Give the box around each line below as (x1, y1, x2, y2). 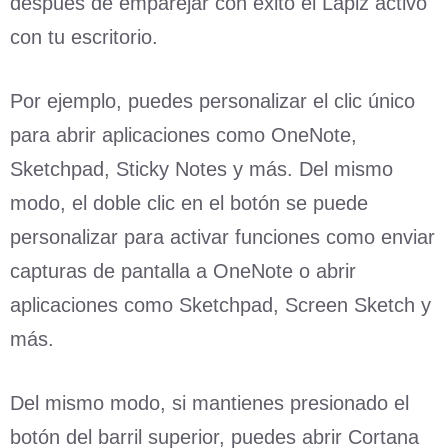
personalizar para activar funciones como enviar (10, 225, 435, 248)
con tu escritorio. (10, 25, 158, 48)
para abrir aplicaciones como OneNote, (10, 123, 357, 146)
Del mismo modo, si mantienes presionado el (10, 391, 409, 414)
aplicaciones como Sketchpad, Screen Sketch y (10, 293, 431, 316)
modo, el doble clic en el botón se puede (10, 191, 368, 214)
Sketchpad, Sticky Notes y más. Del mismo (10, 157, 393, 180)
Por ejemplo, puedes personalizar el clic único (10, 89, 415, 112)
